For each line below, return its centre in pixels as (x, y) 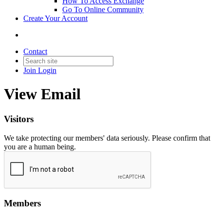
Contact (35, 51)
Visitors (19, 119)
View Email (42, 94)
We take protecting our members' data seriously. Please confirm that (107, 138)
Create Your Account (55, 18)
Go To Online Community (103, 9)
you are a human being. (40, 146)
